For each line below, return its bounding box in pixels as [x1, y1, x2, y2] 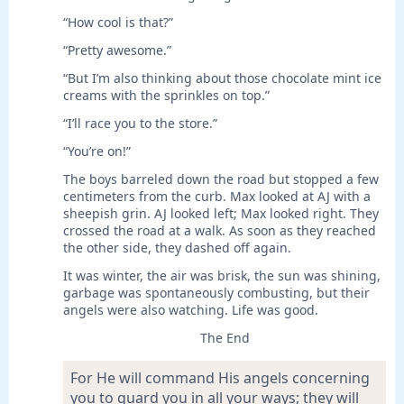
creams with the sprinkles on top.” [63, 87, 270, 105]
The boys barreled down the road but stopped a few [63, 170, 379, 188]
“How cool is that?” [63, 14, 173, 32]
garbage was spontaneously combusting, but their [63, 284, 370, 302]
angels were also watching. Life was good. [63, 301, 318, 319]
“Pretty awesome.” [63, 41, 171, 60]
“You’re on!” [63, 142, 131, 161]
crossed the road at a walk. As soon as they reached [63, 222, 376, 240]
